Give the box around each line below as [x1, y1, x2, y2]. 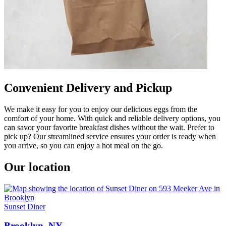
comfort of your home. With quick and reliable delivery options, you [4, 114, 220, 123]
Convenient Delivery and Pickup [4, 81, 172, 94]
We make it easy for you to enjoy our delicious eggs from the [4, 104, 197, 114]
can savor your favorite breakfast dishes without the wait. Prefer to [4, 123, 214, 132]
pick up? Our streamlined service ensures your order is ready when [4, 132, 216, 141]
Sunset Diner [4, 202, 45, 211]
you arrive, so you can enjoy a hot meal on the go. [4, 141, 163, 150]
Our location [4, 160, 70, 174]
